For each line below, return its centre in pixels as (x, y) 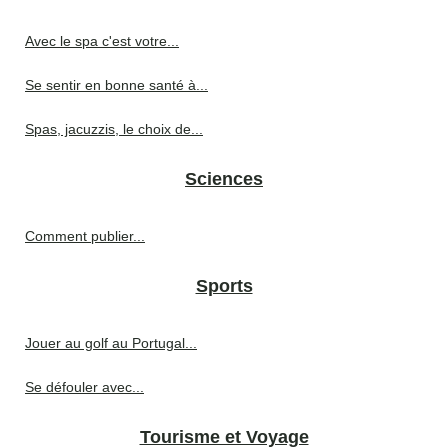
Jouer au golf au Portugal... (111, 343)
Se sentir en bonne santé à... (116, 85)
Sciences (224, 179)
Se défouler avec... (84, 387)
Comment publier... (85, 236)
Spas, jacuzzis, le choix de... (114, 129)
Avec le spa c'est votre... (102, 41)
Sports (224, 286)
